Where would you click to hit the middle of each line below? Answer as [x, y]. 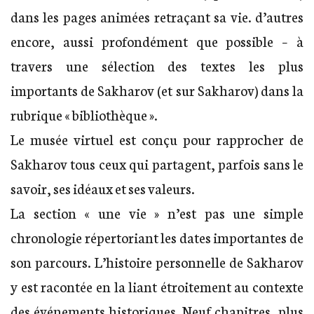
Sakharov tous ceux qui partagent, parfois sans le [157, 164]
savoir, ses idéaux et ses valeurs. [103, 188]
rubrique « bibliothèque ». [84, 115]
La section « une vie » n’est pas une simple [157, 213]
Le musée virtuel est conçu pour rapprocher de [157, 139]
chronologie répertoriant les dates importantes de [157, 237]
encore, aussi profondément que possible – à [157, 41]
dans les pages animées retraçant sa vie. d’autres [157, 16]
